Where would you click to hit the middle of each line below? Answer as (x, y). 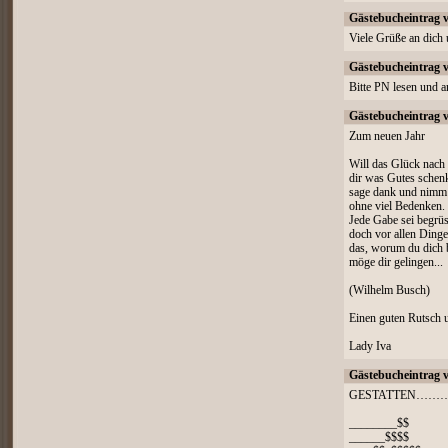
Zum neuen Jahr (387, 136)
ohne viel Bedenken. (397, 206)
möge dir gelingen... (396, 262)
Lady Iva (370, 346)
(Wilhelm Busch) (389, 290)
